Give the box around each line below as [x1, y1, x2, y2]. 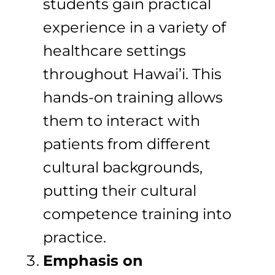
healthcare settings [43, 41, 186, 60]
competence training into [43, 204, 231, 223]
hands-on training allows [43, 88, 223, 106]
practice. [43, 228, 106, 246]
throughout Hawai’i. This [43, 64, 222, 83]
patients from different [43, 134, 211, 153]
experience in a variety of [43, 18, 226, 36]
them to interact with [43, 111, 200, 130]
